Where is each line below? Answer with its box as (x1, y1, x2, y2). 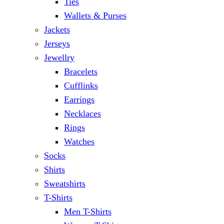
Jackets (44, 24, 70, 35)
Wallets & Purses (64, 10, 126, 21)
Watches (64, 136, 94, 147)
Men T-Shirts (64, 206, 111, 217)
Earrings (64, 94, 94, 105)
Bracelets (64, 66, 97, 77)
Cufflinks (64, 80, 98, 91)
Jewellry (44, 52, 74, 63)
